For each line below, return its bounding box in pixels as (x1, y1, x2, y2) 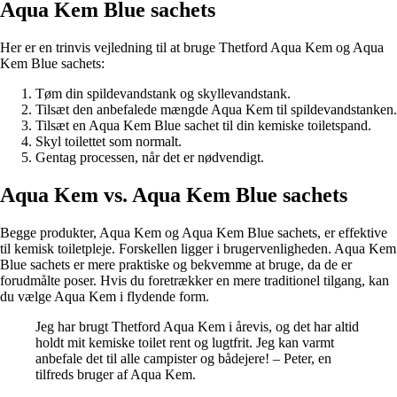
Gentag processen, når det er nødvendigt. (35, 150, 264, 166)
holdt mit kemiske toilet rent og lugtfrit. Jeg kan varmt (35, 334, 334, 350)
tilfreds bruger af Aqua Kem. (35, 366, 196, 382)
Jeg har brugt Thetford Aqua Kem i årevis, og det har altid (35, 318, 359, 334)
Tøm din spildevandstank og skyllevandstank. (35, 86, 291, 102)
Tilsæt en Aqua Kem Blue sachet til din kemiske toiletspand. (35, 118, 371, 134)
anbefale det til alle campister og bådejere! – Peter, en (35, 350, 331, 366)
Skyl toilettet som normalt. (35, 134, 182, 150)
